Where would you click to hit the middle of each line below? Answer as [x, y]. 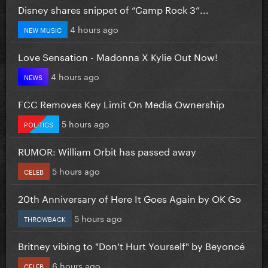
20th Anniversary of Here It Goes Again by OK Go [130, 197]
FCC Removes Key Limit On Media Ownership [121, 103]
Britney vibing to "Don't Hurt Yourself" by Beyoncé [131, 245]
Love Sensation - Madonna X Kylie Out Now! [118, 56]
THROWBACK [45, 218]
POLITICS [39, 124]
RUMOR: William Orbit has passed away [107, 150]
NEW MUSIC [43, 29]
